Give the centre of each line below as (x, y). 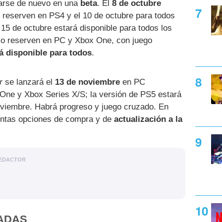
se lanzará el (29, 82)
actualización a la (148, 119)
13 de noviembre (87, 82)
